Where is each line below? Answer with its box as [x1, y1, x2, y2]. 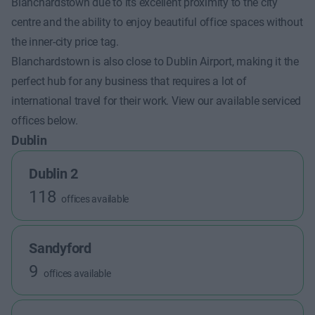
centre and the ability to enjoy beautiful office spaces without [11, 15, 303, 29]
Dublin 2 [29, 165, 78, 182]
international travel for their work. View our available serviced [11, 94, 302, 108]
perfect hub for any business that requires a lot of [11, 75, 247, 88]
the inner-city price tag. [11, 35, 119, 49]
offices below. [11, 114, 78, 127]
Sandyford [29, 240, 91, 257]
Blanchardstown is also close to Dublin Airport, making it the [11, 55, 299, 68]
